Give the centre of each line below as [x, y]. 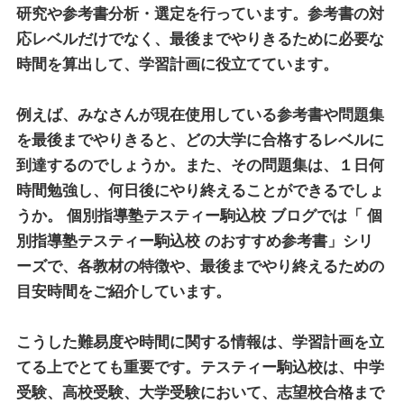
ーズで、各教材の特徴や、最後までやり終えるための [200, 266]
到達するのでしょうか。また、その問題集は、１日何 [200, 165]
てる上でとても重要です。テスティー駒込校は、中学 [200, 367]
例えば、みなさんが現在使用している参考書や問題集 [200, 115]
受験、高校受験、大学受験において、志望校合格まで [200, 392]
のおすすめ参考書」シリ [286, 241]
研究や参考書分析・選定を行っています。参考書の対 [200, 14]
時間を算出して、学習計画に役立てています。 [177, 64]
